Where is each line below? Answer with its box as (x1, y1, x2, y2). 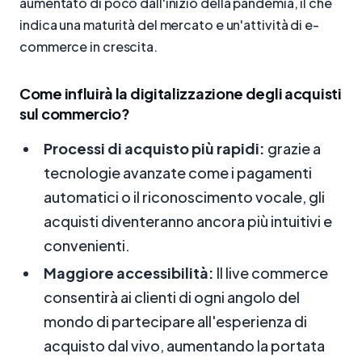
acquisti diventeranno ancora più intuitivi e (44, 212, 332, 231)
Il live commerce (214, 263, 328, 283)
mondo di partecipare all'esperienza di (44, 312, 307, 331)
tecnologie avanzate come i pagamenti (44, 163, 312, 183)
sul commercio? (19, 104, 130, 124)
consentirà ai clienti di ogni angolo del (44, 288, 300, 307)
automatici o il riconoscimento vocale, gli (44, 187, 325, 207)
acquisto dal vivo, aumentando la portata (44, 336, 325, 356)
